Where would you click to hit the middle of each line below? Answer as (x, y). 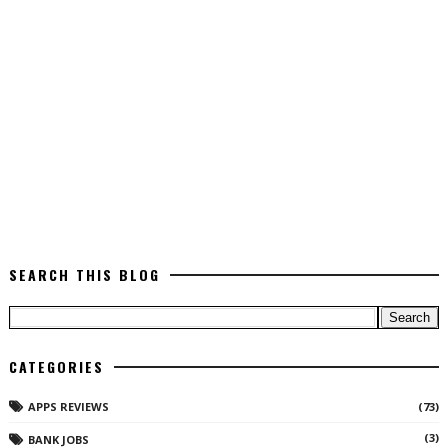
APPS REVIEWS (68, 406)
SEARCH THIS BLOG (84, 274)
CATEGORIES (56, 366)
